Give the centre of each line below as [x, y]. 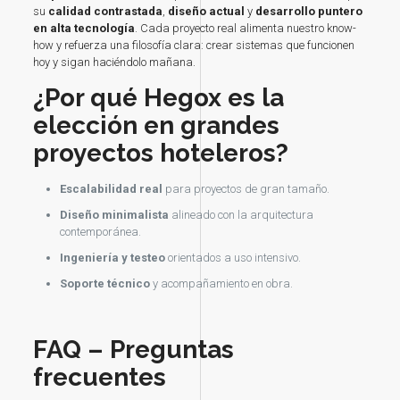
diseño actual [206, 12]
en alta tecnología [83, 29]
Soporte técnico [104, 284]
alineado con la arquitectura [241, 215]
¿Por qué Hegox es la [158, 98]
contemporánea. [100, 232]
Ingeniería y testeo [112, 258]
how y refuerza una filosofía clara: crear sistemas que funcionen [193, 46]
